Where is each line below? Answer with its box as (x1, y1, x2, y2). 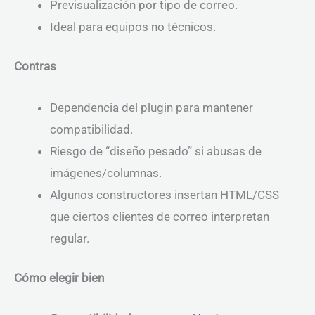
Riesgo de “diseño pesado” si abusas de (50, 143, 262, 158)
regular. (50, 231, 89, 245)
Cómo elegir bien (14, 271, 104, 285)
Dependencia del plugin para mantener (50, 100, 253, 115)
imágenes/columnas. (50, 165, 162, 180)
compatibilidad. (50, 122, 133, 136)
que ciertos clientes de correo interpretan (50, 209, 269, 224)
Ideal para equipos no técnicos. (50, 19, 216, 34)
